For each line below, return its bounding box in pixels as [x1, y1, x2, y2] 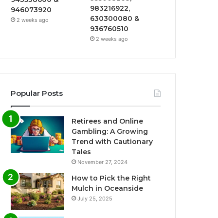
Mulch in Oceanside [72, 184, 144, 193]
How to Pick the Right [72, 174, 151, 183]
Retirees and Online [72, 117, 144, 126]
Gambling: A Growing [72, 127, 148, 136]
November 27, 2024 [77, 159, 128, 166]
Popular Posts [11, 89, 63, 98]
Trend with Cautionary [72, 137, 153, 146]
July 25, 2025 [77, 195, 113, 202]
